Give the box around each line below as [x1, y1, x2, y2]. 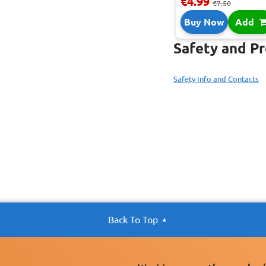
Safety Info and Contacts [173, 75, 259, 84]
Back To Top [108, 214, 158, 226]
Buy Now [183, 17, 224, 28]
